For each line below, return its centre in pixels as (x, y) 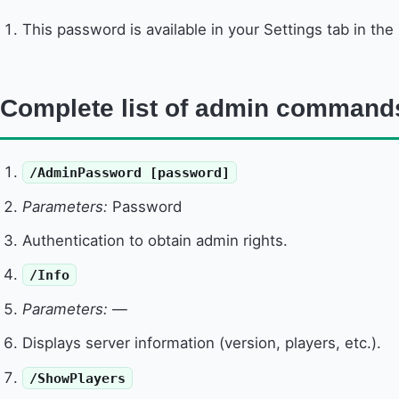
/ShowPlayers (78, 378)
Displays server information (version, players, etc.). (202, 343)
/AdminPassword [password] (130, 173)
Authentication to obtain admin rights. (155, 240)
